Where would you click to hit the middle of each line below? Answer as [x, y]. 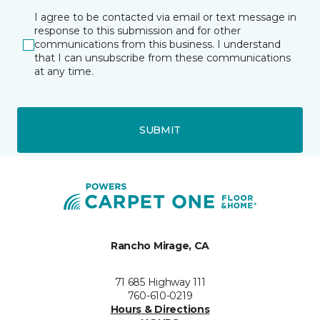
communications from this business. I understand [157, 45]
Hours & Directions [160, 310]
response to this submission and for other [137, 31]
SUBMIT [160, 130]
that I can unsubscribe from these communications [162, 58]
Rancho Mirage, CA [160, 246]
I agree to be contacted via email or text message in [165, 17]
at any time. [64, 72]
